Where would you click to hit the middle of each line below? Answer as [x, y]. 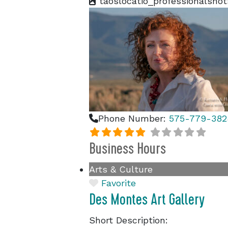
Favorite [119, 183]
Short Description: [129, 220]
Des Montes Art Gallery [147, 199]
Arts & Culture [121, 169]
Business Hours [127, 149]
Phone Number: [134, 118]
